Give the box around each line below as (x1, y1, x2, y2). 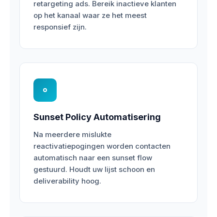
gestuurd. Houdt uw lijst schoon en (33, 164, 155, 174)
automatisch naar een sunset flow (33, 153, 152, 162)
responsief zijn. (33, 22, 87, 31)
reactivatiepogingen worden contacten (33, 141, 170, 151)
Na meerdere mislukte (33, 129, 111, 139)
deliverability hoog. (33, 176, 101, 186)
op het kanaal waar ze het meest (33, 10, 147, 20)
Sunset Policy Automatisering (33, 111, 161, 122)
